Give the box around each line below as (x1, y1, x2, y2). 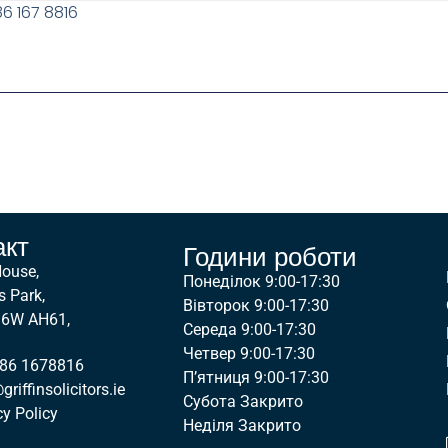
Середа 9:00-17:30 (183, 319, 317, 339)
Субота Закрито (183, 391, 304, 411)
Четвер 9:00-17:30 (183, 343, 316, 363)
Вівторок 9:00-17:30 (183, 295, 330, 315)
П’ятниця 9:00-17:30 (183, 367, 330, 387)
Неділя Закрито (183, 415, 302, 435)
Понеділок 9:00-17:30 (183, 271, 341, 291)
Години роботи (183, 241, 358, 272)
